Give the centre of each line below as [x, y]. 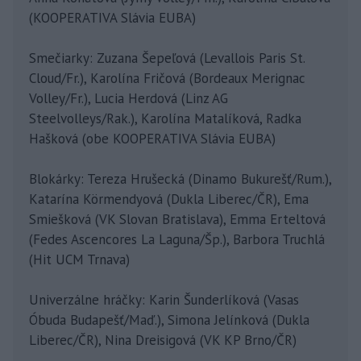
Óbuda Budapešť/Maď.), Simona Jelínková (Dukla [169, 320]
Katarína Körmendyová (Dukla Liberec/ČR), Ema [169, 199]
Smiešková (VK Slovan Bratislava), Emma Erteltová [177, 220]
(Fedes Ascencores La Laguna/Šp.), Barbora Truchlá [177, 240]
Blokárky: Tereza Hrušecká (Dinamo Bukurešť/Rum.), [180, 179]
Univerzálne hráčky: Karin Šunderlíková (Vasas [164, 300]
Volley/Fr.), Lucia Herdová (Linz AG [129, 99]
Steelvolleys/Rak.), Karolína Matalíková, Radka [165, 119]
